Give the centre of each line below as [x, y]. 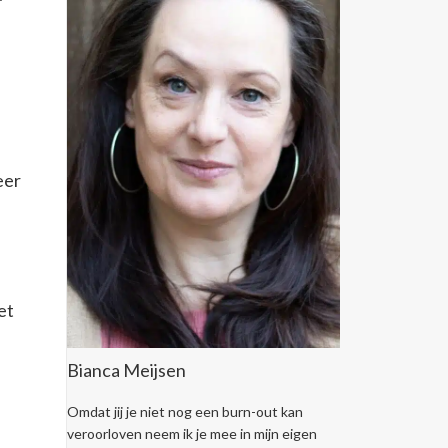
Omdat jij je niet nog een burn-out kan [185, 412]
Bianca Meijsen [126, 369]
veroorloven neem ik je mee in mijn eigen [192, 434]
